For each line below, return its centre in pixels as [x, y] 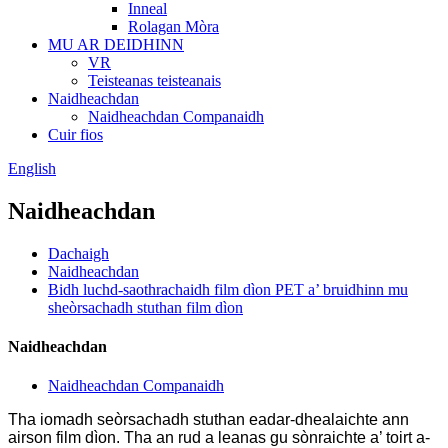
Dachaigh [78, 253]
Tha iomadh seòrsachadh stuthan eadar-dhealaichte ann [208, 420]
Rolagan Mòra [173, 26]
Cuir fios [75, 134]
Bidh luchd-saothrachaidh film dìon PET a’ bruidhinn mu [228, 289]
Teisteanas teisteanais [154, 80]
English [32, 168]
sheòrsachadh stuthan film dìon [145, 307]
